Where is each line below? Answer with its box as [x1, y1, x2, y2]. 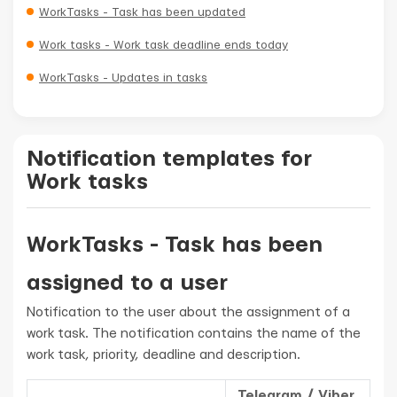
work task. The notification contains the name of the [27, 327, 361, 340]
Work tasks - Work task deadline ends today [39, 39, 288, 51]
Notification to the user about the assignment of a [27, 306, 350, 319]
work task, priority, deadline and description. [27, 348, 300, 362]
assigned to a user [27, 272, 228, 294]
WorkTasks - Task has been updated [39, 6, 245, 19]
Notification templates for [27, 148, 312, 170]
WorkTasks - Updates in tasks [39, 72, 207, 84]
